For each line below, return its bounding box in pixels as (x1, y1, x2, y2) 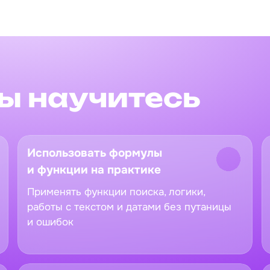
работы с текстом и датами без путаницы (27, 200, 231, 213)
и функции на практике (27, 162, 161, 177)
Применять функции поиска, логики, (27, 185, 205, 198)
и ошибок (27, 215, 74, 228)
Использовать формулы (27, 145, 162, 160)
